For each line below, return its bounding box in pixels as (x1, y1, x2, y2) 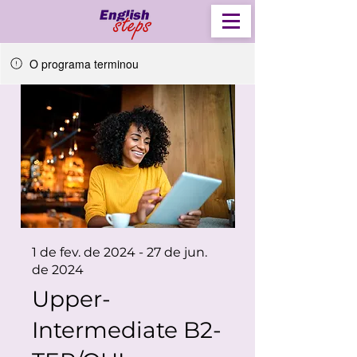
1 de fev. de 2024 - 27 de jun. (32, 245, 207, 260)
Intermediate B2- (32, 316, 222, 343)
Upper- (32, 285, 111, 312)
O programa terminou (29, 56, 139, 72)
